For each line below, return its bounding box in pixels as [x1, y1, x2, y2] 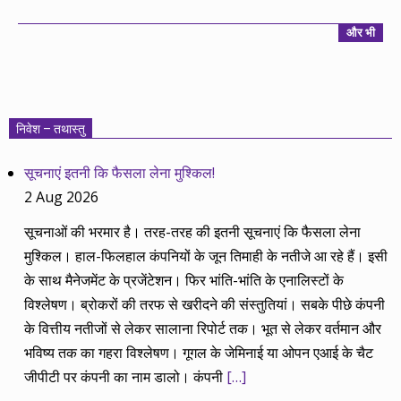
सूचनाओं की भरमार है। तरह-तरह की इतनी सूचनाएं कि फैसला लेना [24, 221, 362, 242]
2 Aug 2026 [24, 187, 99, 208]
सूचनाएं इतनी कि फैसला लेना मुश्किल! [24, 163, 216, 183]
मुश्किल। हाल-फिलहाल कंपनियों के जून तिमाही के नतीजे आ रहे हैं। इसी [24, 245, 388, 266]
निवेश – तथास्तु [16, 122, 85, 137]
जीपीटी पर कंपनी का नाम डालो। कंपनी [24, 366, 227, 387]
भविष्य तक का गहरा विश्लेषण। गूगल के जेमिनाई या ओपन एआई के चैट [24, 342, 374, 363]
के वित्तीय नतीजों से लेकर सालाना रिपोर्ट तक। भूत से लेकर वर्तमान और [24, 318, 382, 338]
